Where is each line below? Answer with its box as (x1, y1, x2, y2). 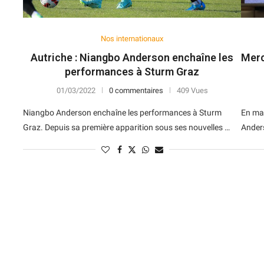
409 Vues (176, 85, 208, 95)
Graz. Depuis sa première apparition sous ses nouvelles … (23, 122, 230, 132)
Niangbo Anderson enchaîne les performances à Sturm (23, 107, 222, 117)
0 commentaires (108, 85, 163, 95)
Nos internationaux (101, 34, 163, 43)
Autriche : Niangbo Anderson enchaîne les (31, 51, 233, 64)
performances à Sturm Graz (65, 65, 199, 78)
